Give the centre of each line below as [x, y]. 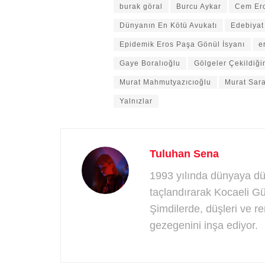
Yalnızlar [136, 101]
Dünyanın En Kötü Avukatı [168, 25]
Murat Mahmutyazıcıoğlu [165, 82]
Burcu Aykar [199, 6]
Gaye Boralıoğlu [150, 63]
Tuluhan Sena [184, 153]
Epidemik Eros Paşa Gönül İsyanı [182, 44]
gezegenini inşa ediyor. [204, 225]
